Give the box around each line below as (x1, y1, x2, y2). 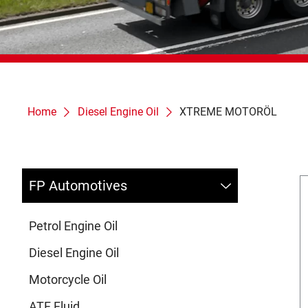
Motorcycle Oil (29, 272, 107, 287)
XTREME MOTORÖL (179, 105, 277, 119)
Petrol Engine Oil (29, 219, 118, 234)
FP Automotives (29, 177, 127, 195)
